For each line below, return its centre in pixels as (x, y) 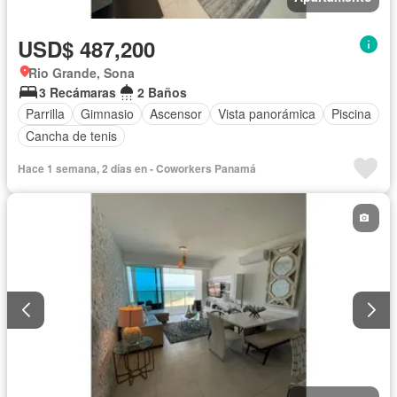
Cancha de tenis (71, 136)
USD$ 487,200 (86, 48)
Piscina (351, 114)
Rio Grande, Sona (82, 72)
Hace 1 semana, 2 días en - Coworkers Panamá (137, 168)
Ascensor (176, 114)
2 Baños (162, 92)
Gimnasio (107, 114)
